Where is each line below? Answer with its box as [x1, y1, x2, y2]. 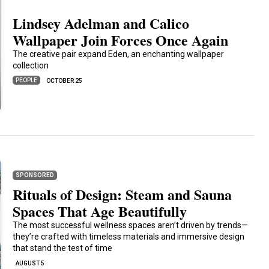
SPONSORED [16, 171, 55, 178]
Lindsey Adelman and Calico [13, 13, 190, 34]
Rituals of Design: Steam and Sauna [13, 183, 232, 205]
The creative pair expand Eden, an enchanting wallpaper [13, 49, 225, 59]
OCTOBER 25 [46, 77, 83, 84]
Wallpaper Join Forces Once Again [13, 29, 229, 50]
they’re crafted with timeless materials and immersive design [13, 231, 245, 241]
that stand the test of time [13, 243, 113, 253]
